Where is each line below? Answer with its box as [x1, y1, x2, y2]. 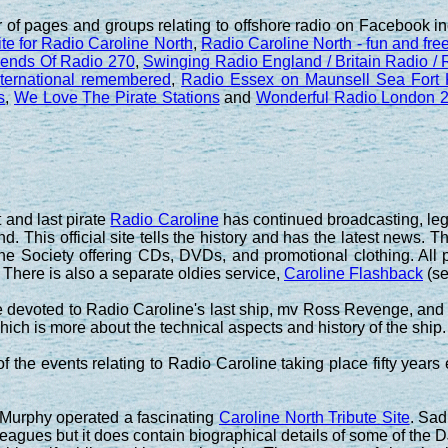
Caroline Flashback [284, 264, 423, 282]
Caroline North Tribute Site [218, 408, 410, 426]
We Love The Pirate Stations [14, 88, 220, 106]
